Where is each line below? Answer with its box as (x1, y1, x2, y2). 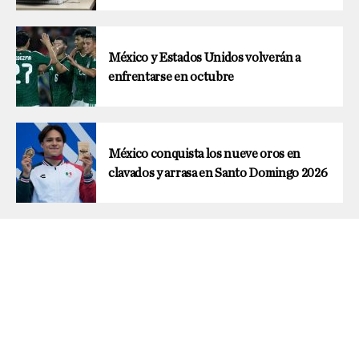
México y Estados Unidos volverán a (108, 50, 301, 64)
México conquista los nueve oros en (108, 147, 301, 160)
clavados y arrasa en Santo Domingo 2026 (108, 166, 328, 179)
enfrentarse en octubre (108, 70, 234, 83)
